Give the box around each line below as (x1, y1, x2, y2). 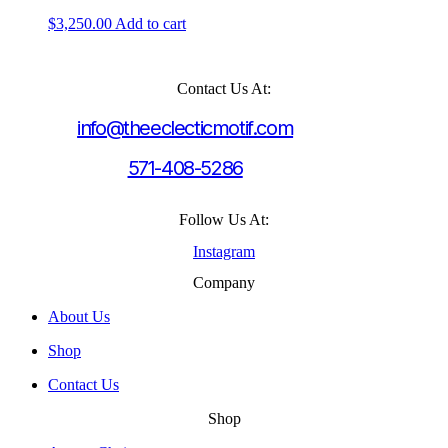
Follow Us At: (179, 211, 269, 229)
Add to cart (115, 14, 186, 32)
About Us (48, 307, 110, 325)
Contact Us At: (177, 80, 271, 98)
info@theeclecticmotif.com (77, 116, 294, 141)
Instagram (193, 242, 255, 260)
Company (193, 273, 255, 291)
